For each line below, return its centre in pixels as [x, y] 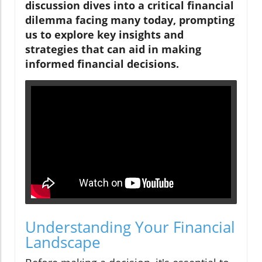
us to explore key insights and [104, 34]
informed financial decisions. [102, 63]
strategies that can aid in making [113, 49]
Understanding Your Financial [130, 227]
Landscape [63, 242]
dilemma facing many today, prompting [130, 20]
